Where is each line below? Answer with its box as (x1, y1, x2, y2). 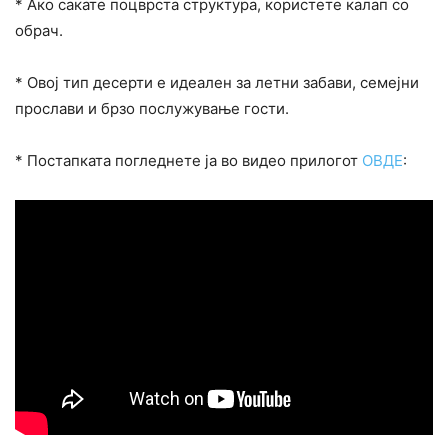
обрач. (15, 21, 63, 41)
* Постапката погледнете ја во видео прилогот (15, 151, 362, 171)
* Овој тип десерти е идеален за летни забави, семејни (15, 73, 419, 93)
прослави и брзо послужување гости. (15, 99, 289, 119)
